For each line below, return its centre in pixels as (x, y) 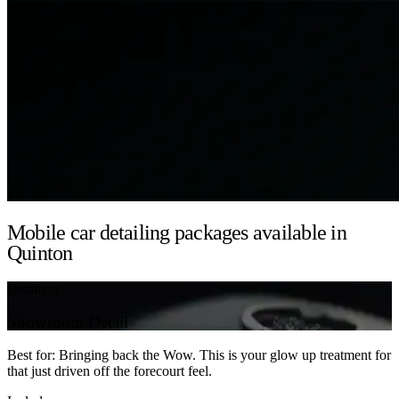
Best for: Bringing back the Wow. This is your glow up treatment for (199, 354)
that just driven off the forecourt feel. (110, 370)
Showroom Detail (68, 322)
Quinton (40, 253)
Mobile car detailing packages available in (177, 233)
